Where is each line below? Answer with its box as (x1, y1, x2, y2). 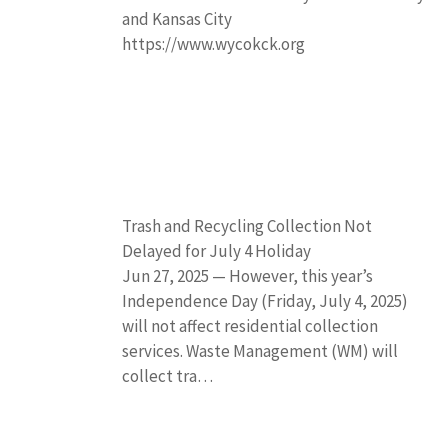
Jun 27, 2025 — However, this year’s (122, 265, 373, 287)
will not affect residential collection (122, 315, 378, 337)
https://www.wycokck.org (122, 33, 305, 55)
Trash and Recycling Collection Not (122, 215, 372, 237)
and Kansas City (122, 8, 232, 30)
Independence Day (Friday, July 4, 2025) (122, 290, 408, 312)
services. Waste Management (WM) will (122, 340, 398, 362)
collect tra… (122, 365, 213, 387)
